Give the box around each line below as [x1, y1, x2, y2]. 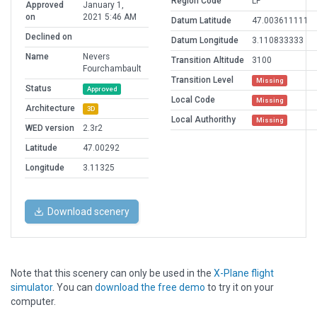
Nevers [83, 52, 110, 62]
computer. [11, 296, 56, 308]
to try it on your [205, 282, 274, 294]
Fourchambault [83, 64, 142, 74]
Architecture [25, 103, 75, 114]
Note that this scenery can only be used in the [11, 267, 214, 279]
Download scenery [47, 206, 129, 218]
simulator [11, 282, 52, 294]
